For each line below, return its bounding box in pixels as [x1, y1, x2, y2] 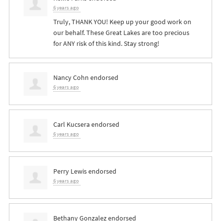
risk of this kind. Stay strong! [74, 38, 159, 48]
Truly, [53, 16, 72, 27]
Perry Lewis [53, 166, 87, 176]
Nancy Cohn [53, 72, 89, 82]
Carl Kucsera [53, 119, 90, 129]
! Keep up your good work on [106, 16, 191, 27]
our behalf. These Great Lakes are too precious [53, 27, 189, 37]
